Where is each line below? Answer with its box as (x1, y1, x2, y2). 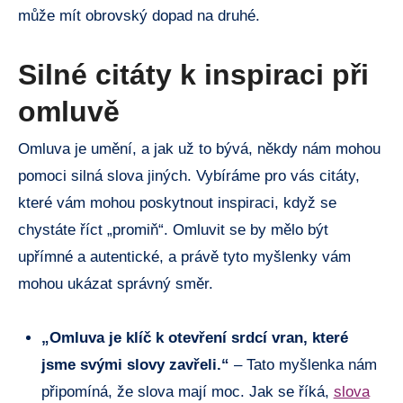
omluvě (18, 95, 120, 129)
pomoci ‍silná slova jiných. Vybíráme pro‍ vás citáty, (18, 167, 360, 185)
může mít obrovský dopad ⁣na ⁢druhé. (18, 7, 260, 25)
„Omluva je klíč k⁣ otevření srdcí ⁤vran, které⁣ (40, 329, 348, 347)
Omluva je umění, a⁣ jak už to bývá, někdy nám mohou (18, 140, 381, 158)
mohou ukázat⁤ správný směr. (18, 275, 213, 293)
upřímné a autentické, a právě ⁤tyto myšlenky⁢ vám (18, 248, 351, 266)
